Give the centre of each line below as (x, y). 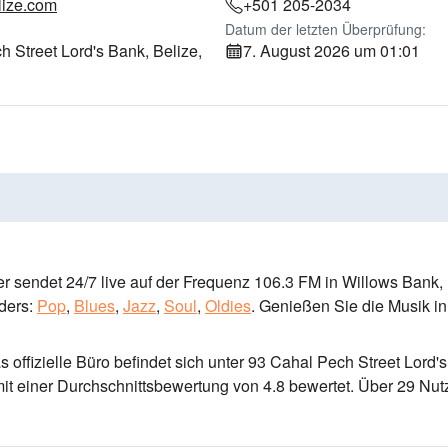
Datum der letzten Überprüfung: (325, 29)
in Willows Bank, (382, 281)
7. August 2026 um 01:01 (331, 50)
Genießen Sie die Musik (342, 305)
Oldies (228, 305)
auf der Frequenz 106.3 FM (223, 281)
